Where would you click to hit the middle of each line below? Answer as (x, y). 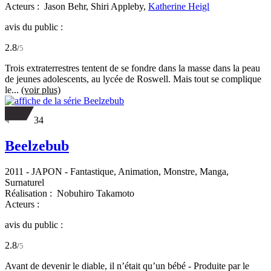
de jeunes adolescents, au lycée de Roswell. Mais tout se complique (133, 79)
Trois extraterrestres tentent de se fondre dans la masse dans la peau (132, 68)
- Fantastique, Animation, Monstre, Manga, (145, 171)
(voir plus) (41, 90)
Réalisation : (30, 193)
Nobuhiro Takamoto (96, 193)
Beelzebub (37, 145)
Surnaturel (24, 182)
